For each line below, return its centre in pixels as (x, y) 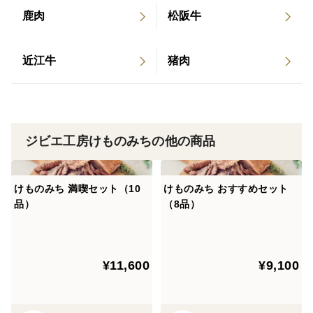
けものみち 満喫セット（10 (77, 189)
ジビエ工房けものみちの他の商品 (121, 141)
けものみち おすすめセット (226, 189)
